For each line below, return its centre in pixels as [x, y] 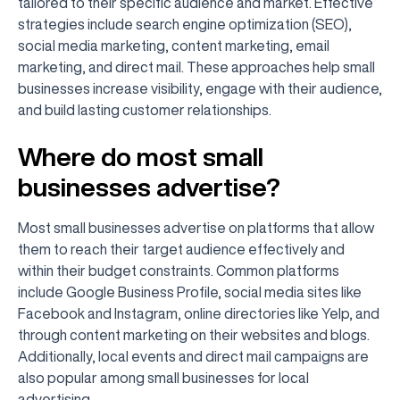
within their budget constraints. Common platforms [179, 271]
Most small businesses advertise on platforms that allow [196, 228]
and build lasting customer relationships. [145, 110]
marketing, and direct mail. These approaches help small [196, 67]
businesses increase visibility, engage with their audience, [200, 88]
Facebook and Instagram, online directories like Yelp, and [199, 313]
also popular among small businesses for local [163, 378]
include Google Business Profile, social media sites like [190, 292]
